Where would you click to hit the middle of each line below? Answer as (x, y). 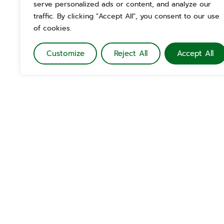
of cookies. (52, 28)
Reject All (130, 53)
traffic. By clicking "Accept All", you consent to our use (126, 16)
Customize (65, 53)
